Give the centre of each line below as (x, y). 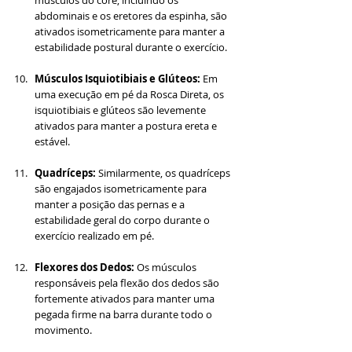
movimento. (63, 330)
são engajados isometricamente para (122, 189)
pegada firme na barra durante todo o (125, 315)
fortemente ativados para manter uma (126, 299)
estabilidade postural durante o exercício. (131, 48)
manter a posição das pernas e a (111, 205)
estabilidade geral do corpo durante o (123, 220)
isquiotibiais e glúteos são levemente (121, 110)
